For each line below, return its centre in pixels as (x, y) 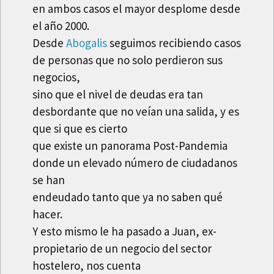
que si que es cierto (80, 129)
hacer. (48, 214)
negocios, (57, 77)
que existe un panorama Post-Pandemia (130, 146)
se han (49, 180)
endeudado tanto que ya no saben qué (128, 197)
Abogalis (86, 43)
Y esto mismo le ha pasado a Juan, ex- (125, 231)
